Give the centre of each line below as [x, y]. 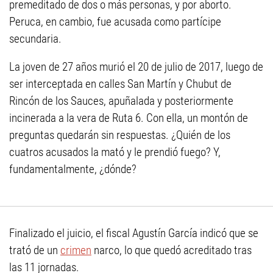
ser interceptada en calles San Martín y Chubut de [120, 84]
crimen [76, 250]
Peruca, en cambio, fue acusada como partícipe [115, 22]
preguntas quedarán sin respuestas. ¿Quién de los [120, 135]
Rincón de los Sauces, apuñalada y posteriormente [121, 101]
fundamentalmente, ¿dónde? [73, 169]
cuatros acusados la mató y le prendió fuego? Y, [115, 152]
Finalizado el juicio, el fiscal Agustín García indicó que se [134, 233]
